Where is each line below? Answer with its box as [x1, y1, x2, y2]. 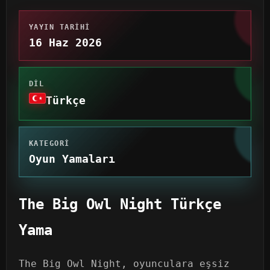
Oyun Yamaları [29, 152, 115, 165]
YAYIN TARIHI [29, 22, 90, 31]
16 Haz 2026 [29, 36, 102, 49]
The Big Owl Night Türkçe [19, 195, 221, 213]
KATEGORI [29, 138, 70, 148]
